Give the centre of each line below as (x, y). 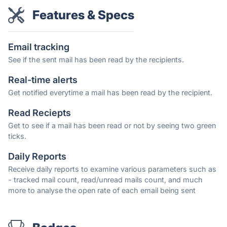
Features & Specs (83, 15)
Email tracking (39, 47)
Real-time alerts (43, 80)
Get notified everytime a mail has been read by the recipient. (110, 93)
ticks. (17, 136)
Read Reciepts (40, 113)
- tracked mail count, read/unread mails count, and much (105, 180)
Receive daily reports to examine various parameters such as (112, 169)
